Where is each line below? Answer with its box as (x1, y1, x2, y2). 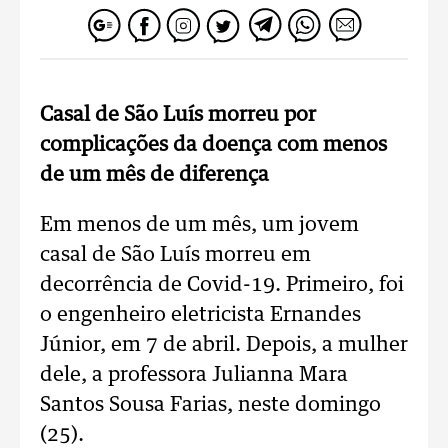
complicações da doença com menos (40, 135, 387, 155)
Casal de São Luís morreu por (40, 105, 316, 125)
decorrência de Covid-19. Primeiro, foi (40, 275, 404, 295)
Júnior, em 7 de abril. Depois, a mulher (40, 335, 408, 355)
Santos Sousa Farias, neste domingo (40, 395, 381, 415)
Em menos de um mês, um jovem (40, 215, 359, 235)
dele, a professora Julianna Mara (40, 365, 348, 385)
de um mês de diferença (40, 165, 269, 185)
